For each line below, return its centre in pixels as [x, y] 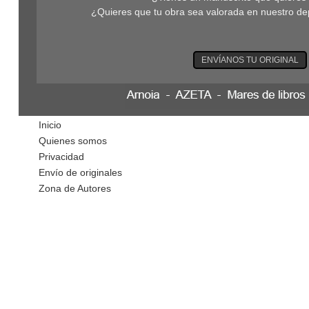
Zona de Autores [75, 188]
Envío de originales [80, 172]
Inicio [50, 125]
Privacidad [61, 157]
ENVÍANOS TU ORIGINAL [250, 60]
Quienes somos [73, 141]
